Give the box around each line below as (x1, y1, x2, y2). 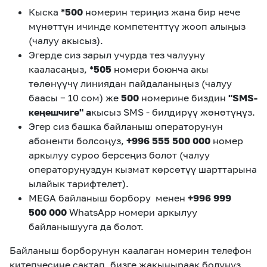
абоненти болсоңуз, (29, 135, 126, 147)
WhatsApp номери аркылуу (67, 206, 197, 218)
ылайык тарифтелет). (29, 178, 129, 190)
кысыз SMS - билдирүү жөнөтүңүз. (91, 106, 255, 118)
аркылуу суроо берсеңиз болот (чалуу (29, 149, 212, 161)
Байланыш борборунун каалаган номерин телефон (10, 244, 252, 256)
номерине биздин (141, 92, 228, 104)
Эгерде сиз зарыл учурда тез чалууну (29, 49, 205, 61)
